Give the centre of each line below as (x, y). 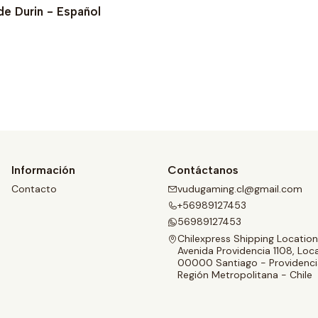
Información (43, 170)
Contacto (34, 188)
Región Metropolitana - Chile (245, 274)
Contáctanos (203, 170)
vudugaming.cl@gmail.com (240, 188)
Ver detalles (159, 68)
